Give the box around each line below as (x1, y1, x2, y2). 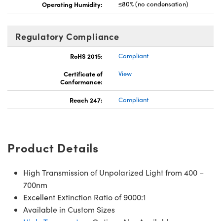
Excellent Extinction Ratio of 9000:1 (23, 191, 146, 202)
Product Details (7, 139, 99, 155)
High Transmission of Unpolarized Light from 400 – (23, 167, 204, 178)
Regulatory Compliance (15, 30, 119, 42)
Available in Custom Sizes (23, 204, 115, 215)
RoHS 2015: (70, 51, 103, 60)
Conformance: (60, 76, 103, 86)
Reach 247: (70, 95, 103, 104)
